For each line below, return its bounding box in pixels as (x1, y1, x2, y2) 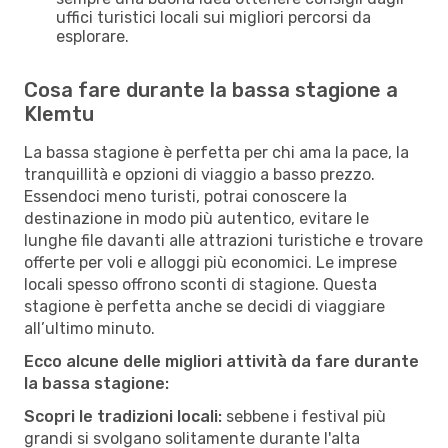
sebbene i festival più (222, 406, 386, 426)
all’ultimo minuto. (24, 318, 155, 338)
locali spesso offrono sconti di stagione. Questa (24, 274, 377, 294)
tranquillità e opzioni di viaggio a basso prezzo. (24, 164, 375, 184)
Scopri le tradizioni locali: (24, 406, 222, 426)
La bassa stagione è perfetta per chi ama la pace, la (24, 142, 409, 162)
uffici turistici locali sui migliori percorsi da (56, 7, 371, 27)
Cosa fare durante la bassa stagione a (24, 77, 398, 102)
